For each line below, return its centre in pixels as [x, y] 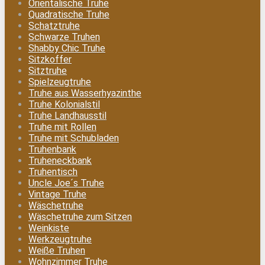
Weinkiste [49, 228]
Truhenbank [52, 149]
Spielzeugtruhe [60, 82]
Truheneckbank [60, 161]
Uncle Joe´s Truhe [66, 183]
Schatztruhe [54, 26]
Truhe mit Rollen [62, 127]
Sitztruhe [48, 71]
